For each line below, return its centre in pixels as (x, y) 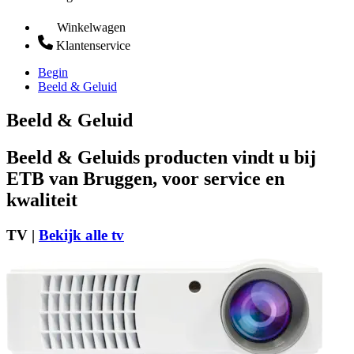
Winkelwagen (91, 27)
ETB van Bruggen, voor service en (145, 178)
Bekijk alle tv (81, 235)
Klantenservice (93, 45)
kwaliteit (42, 200)
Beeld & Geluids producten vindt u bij (161, 157)
